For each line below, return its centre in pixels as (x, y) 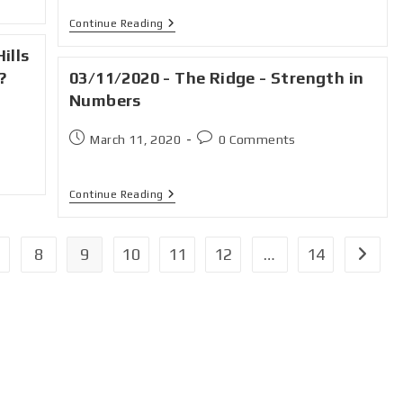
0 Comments (257, 139)
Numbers (105, 100)
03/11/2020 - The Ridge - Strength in (217, 78)
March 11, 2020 (136, 139)
